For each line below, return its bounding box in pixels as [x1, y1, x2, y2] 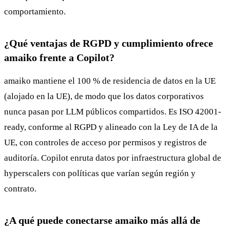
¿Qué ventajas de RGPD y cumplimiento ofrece [4, 37, 213, 49]
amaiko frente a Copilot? [4, 51, 114, 63]
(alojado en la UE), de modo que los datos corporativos [4, 91, 204, 101]
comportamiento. [4, 6, 66, 16]
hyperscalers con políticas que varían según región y [4, 168, 196, 178]
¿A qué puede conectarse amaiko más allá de [4, 214, 200, 226]
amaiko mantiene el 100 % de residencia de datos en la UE [4, 75, 216, 86]
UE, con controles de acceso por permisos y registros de [4, 137, 207, 147]
